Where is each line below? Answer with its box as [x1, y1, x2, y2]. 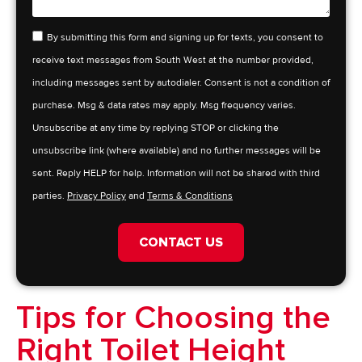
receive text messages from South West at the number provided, [32, 54, 314, 67]
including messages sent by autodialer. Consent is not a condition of [32, 77, 330, 90]
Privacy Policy [67, 190, 126, 203]
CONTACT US [139, 234, 223, 251]
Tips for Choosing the [16, 298, 330, 339]
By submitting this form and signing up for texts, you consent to [47, 32, 323, 44]
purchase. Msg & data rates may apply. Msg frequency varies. [32, 99, 296, 112]
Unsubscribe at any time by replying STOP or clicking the [32, 122, 279, 135]
